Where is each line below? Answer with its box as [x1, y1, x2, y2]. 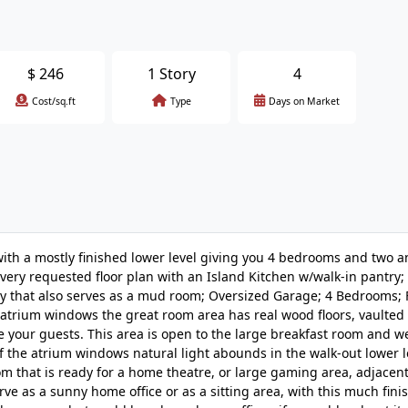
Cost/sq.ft [32, 95, 76, 107]
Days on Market [269, 95, 340, 107]
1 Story [147, 64, 196, 84]
